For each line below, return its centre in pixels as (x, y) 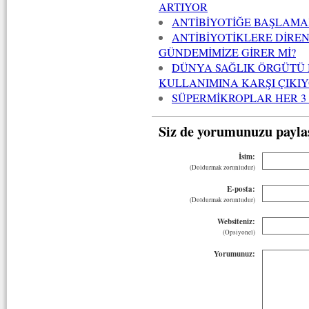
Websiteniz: (236, 221)
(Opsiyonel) (239, 232)
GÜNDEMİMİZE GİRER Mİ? (227, 52)
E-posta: (241, 189)
